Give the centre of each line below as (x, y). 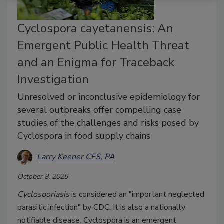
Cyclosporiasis (44, 194)
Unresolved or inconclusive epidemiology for (109, 97)
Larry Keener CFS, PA (76, 157)
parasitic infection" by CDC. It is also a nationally (101, 207)
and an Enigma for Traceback (96, 62)
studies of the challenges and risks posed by (108, 123)
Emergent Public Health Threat (103, 45)
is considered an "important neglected (138, 194)
